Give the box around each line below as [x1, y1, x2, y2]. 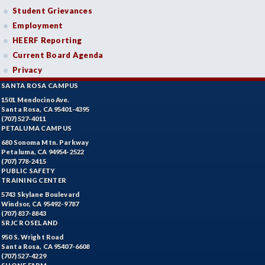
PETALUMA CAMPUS [1, 124, 72, 132]
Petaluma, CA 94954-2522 [1, 148, 85, 156]
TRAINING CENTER [1, 176, 67, 184]
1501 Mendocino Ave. [1, 96, 70, 104]
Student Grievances [12, 6, 92, 15]
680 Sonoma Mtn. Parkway [1, 138, 89, 146]
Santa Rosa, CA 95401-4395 [1, 105, 90, 113]
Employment [12, 21, 63, 30]
